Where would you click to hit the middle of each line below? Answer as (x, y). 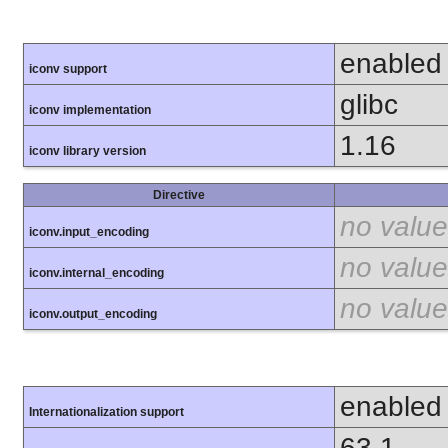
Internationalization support (106, 412)
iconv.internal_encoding (96, 272)
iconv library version (87, 150)
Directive (179, 194)
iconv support (68, 68)
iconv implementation (90, 109)
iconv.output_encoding (93, 313)
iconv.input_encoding (89, 231)
